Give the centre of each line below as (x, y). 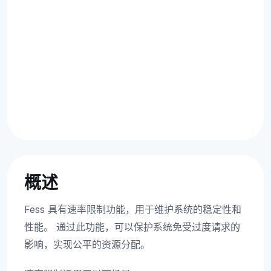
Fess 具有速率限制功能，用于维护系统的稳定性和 (133, 209)
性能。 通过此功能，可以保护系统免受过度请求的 (132, 227)
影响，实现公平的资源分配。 (87, 244)
